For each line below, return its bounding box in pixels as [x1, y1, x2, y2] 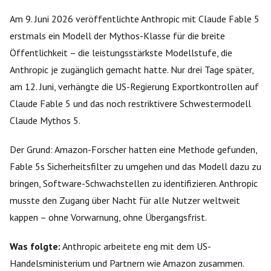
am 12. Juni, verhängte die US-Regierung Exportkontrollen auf [10, 80, 259, 93]
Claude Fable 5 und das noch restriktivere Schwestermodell [10, 97, 251, 109]
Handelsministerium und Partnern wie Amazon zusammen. [10, 256, 244, 269]
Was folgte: [10, 240, 60, 252]
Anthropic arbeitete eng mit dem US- [60, 240, 211, 252]
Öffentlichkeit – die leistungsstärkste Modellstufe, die [10, 46, 232, 59]
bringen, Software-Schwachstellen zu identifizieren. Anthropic [10, 177, 258, 189]
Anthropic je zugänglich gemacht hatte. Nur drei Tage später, [10, 63, 253, 76]
